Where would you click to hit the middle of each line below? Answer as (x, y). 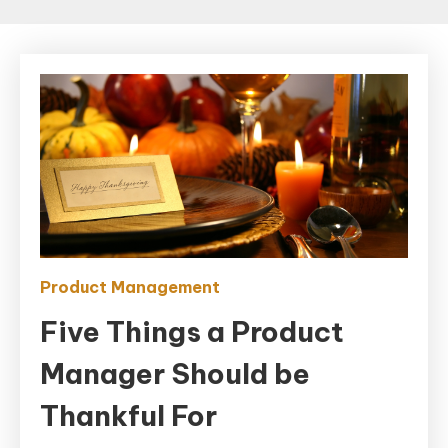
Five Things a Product (192, 331)
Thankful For (128, 415)
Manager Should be (175, 373)
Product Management (130, 286)
